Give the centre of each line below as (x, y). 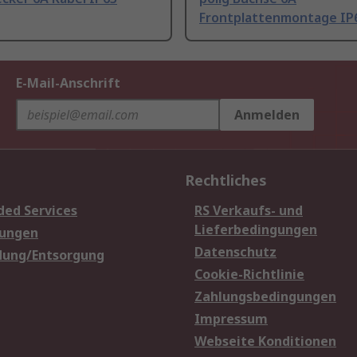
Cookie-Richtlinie (249, 275)
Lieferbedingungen (256, 230)
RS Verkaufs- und (249, 211)
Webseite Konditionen (265, 341)
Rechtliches (226, 180)
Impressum (231, 319)
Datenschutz (235, 252)
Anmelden (267, 115)
